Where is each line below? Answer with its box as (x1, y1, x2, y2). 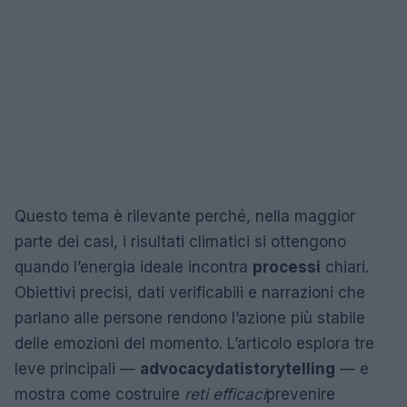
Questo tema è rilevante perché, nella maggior (15, 207, 355, 226)
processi (253, 258, 321, 277)
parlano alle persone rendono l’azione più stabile (15, 309, 365, 328)
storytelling (244, 360, 335, 379)
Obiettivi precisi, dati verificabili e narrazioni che (15, 283, 365, 303)
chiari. (321, 258, 369, 277)
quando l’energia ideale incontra (15, 258, 253, 277)
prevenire (266, 385, 335, 404)
